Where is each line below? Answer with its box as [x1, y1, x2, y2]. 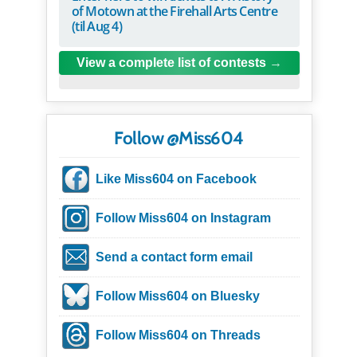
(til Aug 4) [71, 18, 122, 36]
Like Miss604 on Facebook [95, 172, 257, 186]
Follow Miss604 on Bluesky [95, 289, 260, 304]
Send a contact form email [95, 250, 253, 265]
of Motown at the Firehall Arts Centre [71, 2, 277, 21]
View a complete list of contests [76, 56, 266, 70]
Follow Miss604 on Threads [95, 328, 261, 343]
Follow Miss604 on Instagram [95, 211, 271, 226]
